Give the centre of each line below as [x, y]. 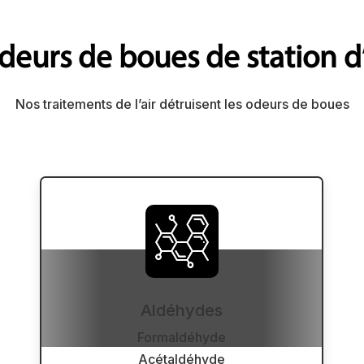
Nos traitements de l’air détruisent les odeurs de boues [182, 104]
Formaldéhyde [182, 337]
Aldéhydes [182, 310]
